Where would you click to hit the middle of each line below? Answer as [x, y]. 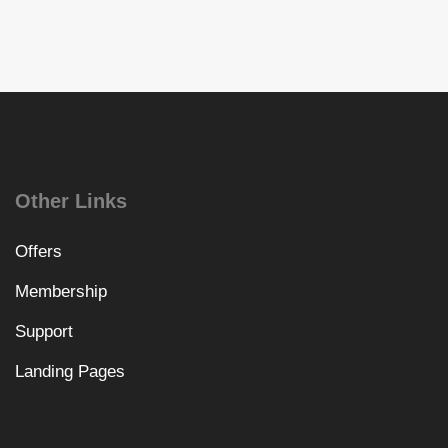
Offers [38, 251]
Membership [60, 291]
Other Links [70, 200]
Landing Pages [69, 371]
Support [43, 331]
